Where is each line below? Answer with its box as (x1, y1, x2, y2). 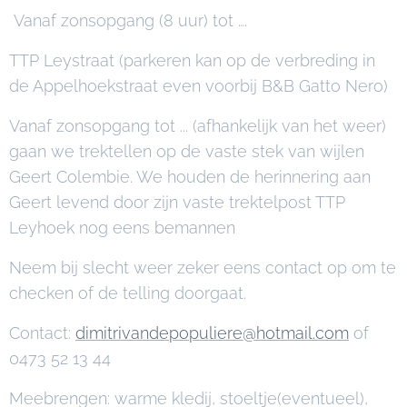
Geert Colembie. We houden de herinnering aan (9, 167, 371, 186)
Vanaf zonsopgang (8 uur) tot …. (9, 11, 247, 30)
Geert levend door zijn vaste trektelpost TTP (9, 193, 345, 212)
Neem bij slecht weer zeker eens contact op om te (9, 258, 396, 277)
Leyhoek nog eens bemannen (9, 218, 235, 237)
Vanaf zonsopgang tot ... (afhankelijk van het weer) (9, 116, 386, 135)
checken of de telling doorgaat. (9, 283, 246, 303)
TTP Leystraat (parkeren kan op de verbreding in (9, 51, 375, 70)
